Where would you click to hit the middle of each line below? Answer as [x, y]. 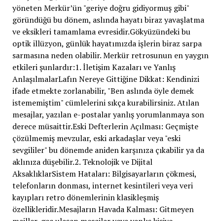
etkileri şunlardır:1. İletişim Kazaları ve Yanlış [94, 67]
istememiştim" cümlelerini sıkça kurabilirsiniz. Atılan [106, 103]
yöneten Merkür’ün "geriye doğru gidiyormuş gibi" [100, 8]
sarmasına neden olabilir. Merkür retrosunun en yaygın [110, 55]
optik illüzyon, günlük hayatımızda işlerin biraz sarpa [107, 44]
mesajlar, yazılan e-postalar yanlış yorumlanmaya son [108, 115]
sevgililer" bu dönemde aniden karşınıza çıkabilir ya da [108, 150]
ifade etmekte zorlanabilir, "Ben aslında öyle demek [103, 91]
